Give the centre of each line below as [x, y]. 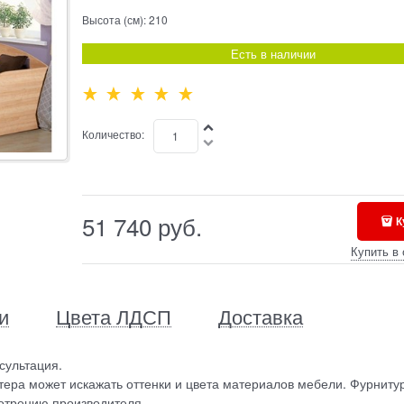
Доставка [261, 317]
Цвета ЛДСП [114, 317]
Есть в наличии [274, 53]
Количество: [113, 134]
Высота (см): [115, 20]
